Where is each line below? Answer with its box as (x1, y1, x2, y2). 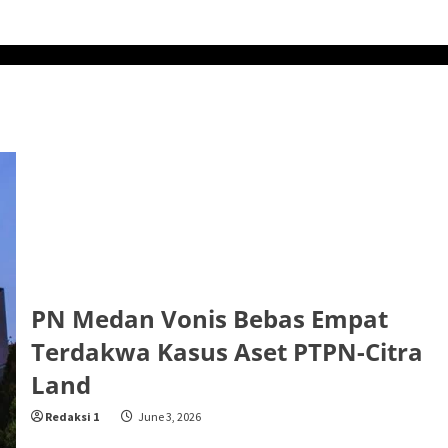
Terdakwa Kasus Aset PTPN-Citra (30, 334, 423, 368)
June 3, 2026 (135, 408, 201, 424)
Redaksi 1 (44, 408, 99, 424)
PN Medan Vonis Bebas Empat (30, 301, 388, 335)
